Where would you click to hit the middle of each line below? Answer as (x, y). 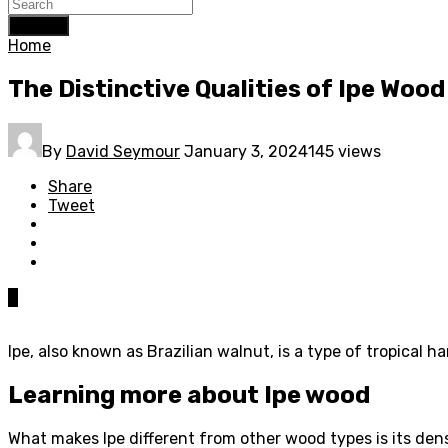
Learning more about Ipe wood (189, 394)
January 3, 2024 (246, 151)
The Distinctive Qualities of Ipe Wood (226, 88)
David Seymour (123, 151)
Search (38, 25)
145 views (344, 151)
